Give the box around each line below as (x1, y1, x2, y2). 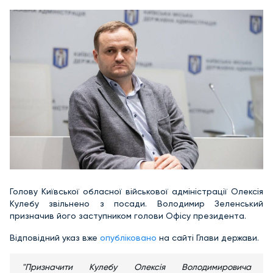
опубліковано (100, 233, 157, 243)
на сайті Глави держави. (157, 233, 259, 243)
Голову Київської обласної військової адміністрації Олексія (10, 186, 263, 197)
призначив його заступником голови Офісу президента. (10, 211, 246, 221)
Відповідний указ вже (10, 233, 100, 243)
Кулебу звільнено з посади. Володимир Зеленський (10, 199, 263, 209)
